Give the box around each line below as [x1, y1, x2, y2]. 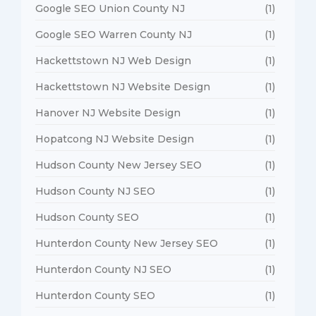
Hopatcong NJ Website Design [35, 132, 194, 145]
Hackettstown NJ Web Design [35, 54, 191, 67]
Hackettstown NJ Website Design [35, 80, 210, 93]
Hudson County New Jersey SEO [35, 158, 202, 171]
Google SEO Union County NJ [35, 1, 185, 15]
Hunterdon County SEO [35, 288, 155, 302]
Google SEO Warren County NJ [35, 28, 192, 41]
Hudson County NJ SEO [35, 184, 155, 197]
